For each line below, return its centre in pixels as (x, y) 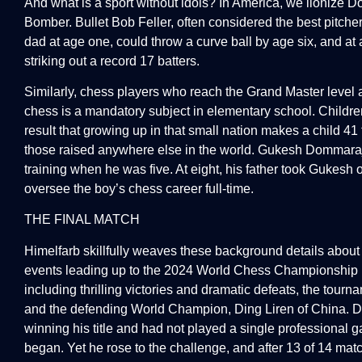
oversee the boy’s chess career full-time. (139, 188)
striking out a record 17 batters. (112, 61)
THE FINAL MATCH (82, 220)
